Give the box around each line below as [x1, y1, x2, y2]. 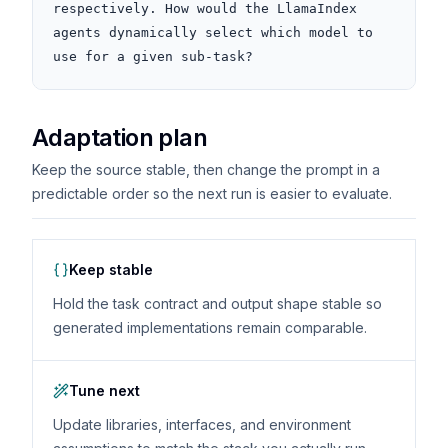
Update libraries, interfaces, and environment [53, 416, 351, 433]
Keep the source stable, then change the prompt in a [32, 161, 380, 178]
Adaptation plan [32, 123, 207, 152]
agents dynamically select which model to [53, 25, 373, 40]
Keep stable [69, 261, 153, 278]
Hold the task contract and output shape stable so [53, 295, 382, 312]
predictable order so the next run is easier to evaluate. [32, 185, 392, 202]
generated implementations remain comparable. [53, 319, 367, 336]
